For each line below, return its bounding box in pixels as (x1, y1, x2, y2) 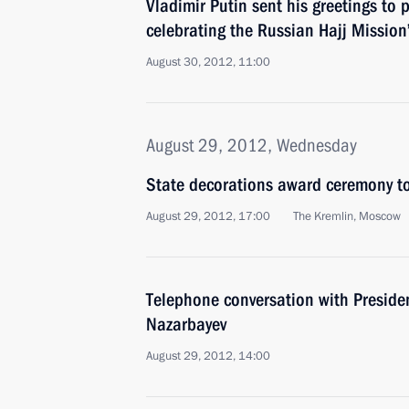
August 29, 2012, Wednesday (146, 134, 357, 156)
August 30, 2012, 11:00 (146, 54, 270, 70)
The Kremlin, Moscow (293, 208, 401, 225)
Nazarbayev (146, 313, 226, 335)
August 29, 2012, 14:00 (146, 348, 270, 364)
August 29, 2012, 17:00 (146, 208, 270, 225)
